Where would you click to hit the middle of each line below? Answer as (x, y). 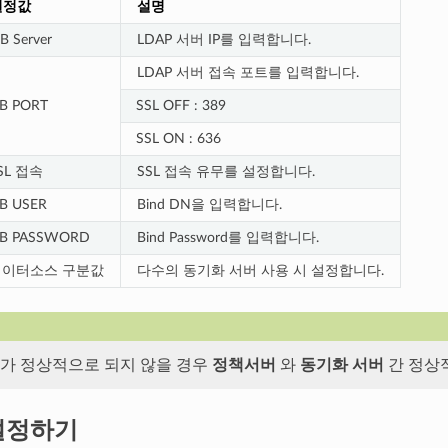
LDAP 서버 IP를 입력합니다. (223, 39)
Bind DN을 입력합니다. (209, 204)
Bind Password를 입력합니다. (227, 237)
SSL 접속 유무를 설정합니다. (225, 171)
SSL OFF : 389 (180, 105)
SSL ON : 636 (178, 138)
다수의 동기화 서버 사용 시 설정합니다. (260, 270)
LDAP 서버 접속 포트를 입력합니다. (247, 72)
